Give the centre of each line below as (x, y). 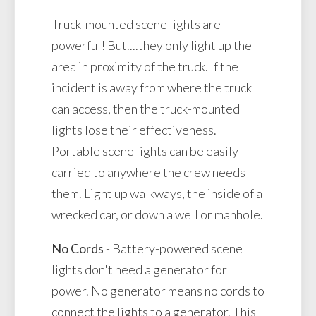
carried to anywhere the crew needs (148, 172)
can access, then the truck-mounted (146, 108)
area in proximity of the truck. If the (145, 66)
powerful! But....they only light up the (152, 45)
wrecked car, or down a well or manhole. (157, 214)
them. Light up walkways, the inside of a (157, 193)
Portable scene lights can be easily (145, 151)
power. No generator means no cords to (158, 290)
